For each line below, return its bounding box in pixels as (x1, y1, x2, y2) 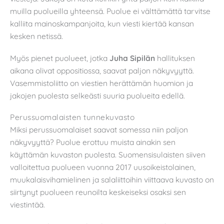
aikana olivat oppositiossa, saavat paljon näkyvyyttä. (10, 65, 194, 75)
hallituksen (155, 52, 195, 63)
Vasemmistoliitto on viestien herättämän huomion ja (10, 77, 193, 88)
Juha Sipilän (107, 52, 155, 63)
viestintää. (10, 199, 45, 210)
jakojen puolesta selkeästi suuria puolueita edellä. (10, 90, 185, 100)
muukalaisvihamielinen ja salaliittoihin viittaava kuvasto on (10, 174, 214, 185)
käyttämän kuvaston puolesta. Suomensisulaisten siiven (10, 149, 205, 160)
